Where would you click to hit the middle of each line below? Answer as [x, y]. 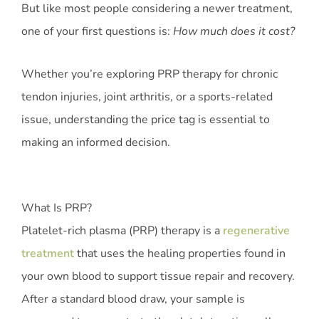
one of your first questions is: [97, 32]
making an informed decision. [96, 143]
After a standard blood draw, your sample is [133, 299]
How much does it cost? [234, 32]
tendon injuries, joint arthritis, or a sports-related [147, 97]
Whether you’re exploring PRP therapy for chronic [150, 74]
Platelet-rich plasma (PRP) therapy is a [122, 231]
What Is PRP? [57, 208]
